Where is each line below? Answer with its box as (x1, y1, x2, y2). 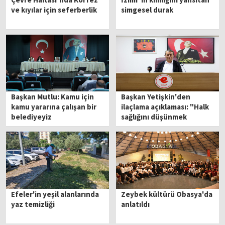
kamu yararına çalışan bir (11, 102, 97, 112)
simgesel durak (121, 5, 174, 15)
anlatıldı (121, 199, 150, 209)
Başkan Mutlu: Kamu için (11, 92, 94, 102)
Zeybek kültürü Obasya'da (121, 189, 213, 199)
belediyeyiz (11, 112, 52, 122)
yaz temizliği (11, 199, 55, 209)
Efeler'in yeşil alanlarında (11, 189, 99, 199)
